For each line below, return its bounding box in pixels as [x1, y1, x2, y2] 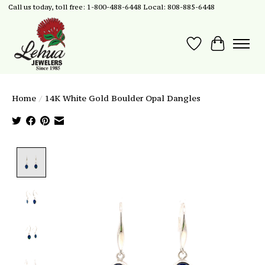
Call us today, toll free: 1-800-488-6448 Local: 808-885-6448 [8, 2, 215, 12]
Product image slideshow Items [51, 147, 206, 161]
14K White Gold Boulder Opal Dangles [45, 93, 201, 104]
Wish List [193, 43, 240, 57]
